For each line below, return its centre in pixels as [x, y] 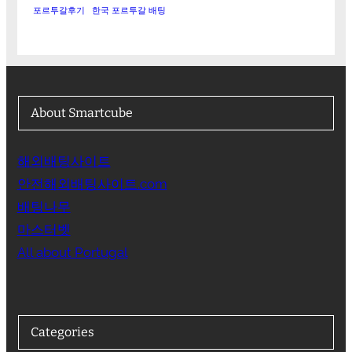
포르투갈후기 [59, 11]
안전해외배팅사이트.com [92, 184]
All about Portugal [72, 253]
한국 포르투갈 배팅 [128, 11]
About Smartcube [81, 113]
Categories [62, 332]
